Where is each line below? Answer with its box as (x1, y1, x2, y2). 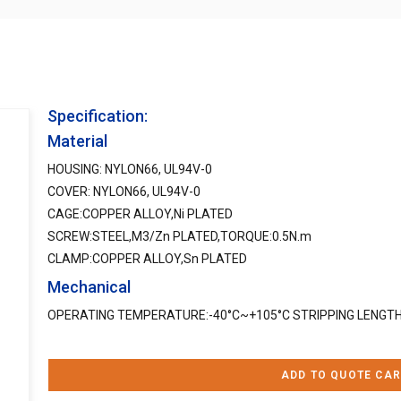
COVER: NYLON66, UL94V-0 (47, 184, 200, 199)
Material (47, 132, 107, 150)
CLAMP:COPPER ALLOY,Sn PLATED (47, 252, 247, 266)
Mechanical (47, 277, 131, 296)
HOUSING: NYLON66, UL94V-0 (47, 162, 212, 176)
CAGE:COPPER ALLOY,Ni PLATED (47, 207, 233, 221)
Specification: (47, 107, 148, 125)
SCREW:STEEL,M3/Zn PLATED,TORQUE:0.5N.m (47, 229, 311, 243)
